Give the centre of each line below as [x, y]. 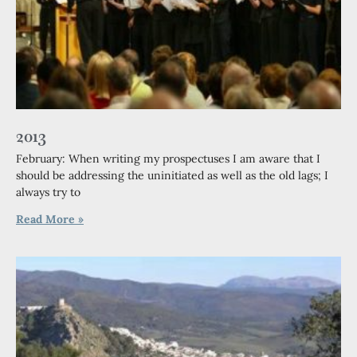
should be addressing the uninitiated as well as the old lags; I [172, 175]
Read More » [50, 219]
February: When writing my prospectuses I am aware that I [168, 159]
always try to [48, 192]
